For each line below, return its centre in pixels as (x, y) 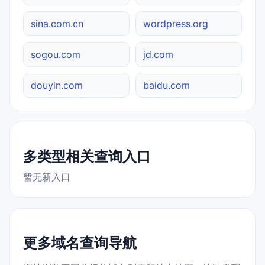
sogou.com (56, 54)
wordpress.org (176, 23)
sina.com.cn (57, 23)
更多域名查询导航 (80, 243)
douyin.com (57, 85)
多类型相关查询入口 (87, 156)
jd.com (158, 54)
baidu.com (167, 85)
